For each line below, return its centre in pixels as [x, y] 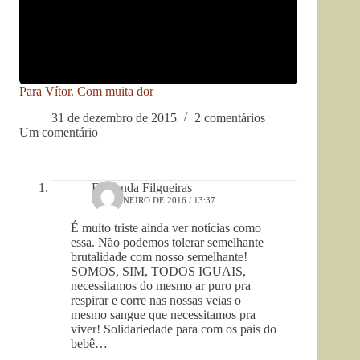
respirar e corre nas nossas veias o [156, 300]
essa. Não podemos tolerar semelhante [167, 242]
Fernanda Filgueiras [142, 187]
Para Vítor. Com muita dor [86, 92]
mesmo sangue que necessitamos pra [163, 314]
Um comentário [59, 132]
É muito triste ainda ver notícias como [166, 227]
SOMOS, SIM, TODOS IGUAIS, [158, 271]
